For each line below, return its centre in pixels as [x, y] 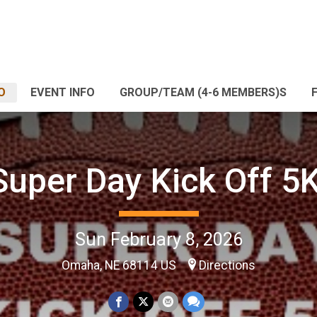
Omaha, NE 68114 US [120, 265]
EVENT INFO [63, 92]
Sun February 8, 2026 [158, 239]
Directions [227, 265]
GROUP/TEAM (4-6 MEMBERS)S [203, 92]
